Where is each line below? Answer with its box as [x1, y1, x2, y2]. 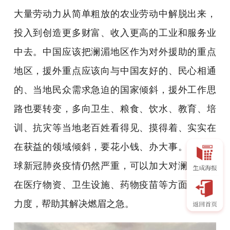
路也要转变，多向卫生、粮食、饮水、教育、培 [13, 103, 217, 114]
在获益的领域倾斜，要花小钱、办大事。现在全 [13, 141, 217, 152]
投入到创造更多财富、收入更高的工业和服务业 [13, 27, 217, 38]
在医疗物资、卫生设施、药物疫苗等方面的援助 [13, 179, 217, 190]
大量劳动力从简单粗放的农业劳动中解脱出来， [13, 8, 217, 19]
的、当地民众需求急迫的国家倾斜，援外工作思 [13, 84, 217, 95]
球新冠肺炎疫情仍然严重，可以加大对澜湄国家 [13, 160, 217, 171]
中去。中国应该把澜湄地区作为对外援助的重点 [13, 46, 217, 57]
